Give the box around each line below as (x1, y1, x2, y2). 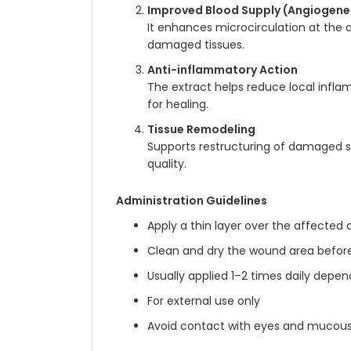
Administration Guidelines (116, 193, 267, 208)
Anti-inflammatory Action (147, 62, 298, 78)
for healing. (147, 96, 208, 112)
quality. (147, 156, 186, 172)
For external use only (147, 293, 260, 309)
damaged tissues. (147, 37, 244, 52)
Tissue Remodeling (147, 121, 255, 137)
